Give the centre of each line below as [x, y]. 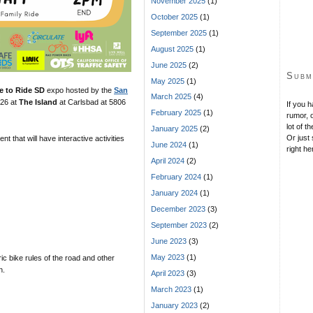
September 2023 [179, 225]
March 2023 [171, 290]
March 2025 [171, 97]
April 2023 [168, 274]
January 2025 [174, 129]
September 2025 [179, 32]
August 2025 [172, 49]
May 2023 [168, 257]
